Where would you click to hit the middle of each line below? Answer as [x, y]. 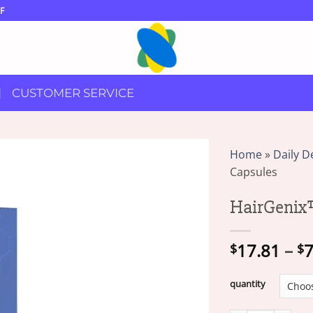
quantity [248, 284]
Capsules [254, 172]
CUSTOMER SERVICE [73, 93]
